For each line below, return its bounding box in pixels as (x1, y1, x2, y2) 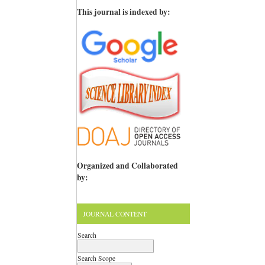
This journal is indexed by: (77, 5, 170, 18)
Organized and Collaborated (77, 160, 178, 172)
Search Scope (77, 253, 115, 263)
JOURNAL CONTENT (83, 209, 147, 218)
